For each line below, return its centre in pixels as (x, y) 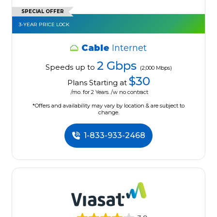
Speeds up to (70, 67)
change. (108, 113)
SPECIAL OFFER (43, 12)
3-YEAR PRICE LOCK (44, 25)
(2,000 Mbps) (156, 68)
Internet (129, 48)
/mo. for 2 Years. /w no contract (109, 92)
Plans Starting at (98, 83)
